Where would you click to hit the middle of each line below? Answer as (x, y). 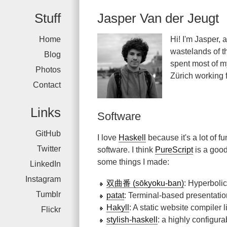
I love (108, 138)
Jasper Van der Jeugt (158, 18)
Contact (47, 85)
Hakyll (118, 207)
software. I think (126, 150)
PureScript (174, 150)
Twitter (49, 149)
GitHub (48, 134)
